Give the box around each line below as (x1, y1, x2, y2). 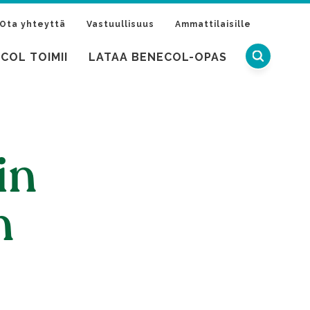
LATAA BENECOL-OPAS (89, 50, 227, 64)
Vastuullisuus (86, 19, 154, 29)
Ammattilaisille (175, 19, 251, 29)
